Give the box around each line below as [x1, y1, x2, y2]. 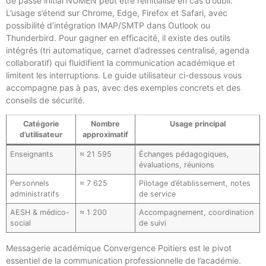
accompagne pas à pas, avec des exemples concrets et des [6, 83, 240, 93]
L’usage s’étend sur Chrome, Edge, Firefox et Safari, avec [6, 8, 227, 18]
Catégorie [23, 119, 59, 129]
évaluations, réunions [139, 160, 215, 170]
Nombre [91, 119, 120, 129]
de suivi [139, 218, 167, 228]
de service [139, 189, 176, 199]
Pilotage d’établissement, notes [139, 179, 251, 188]
